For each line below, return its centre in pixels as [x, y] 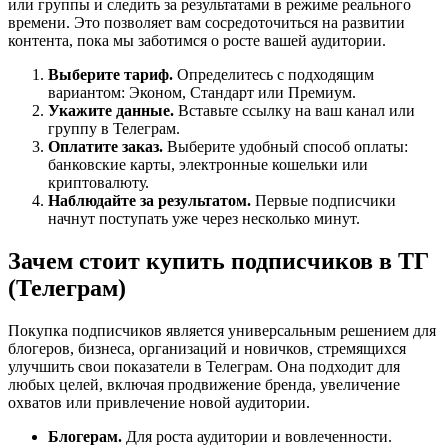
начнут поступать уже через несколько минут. [204, 218]
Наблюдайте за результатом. [149, 200]
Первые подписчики [323, 200]
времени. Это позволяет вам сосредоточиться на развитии [206, 22]
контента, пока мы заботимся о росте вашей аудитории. [197, 40]
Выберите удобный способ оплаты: [285, 146]
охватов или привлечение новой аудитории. [159, 402]
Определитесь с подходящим [273, 74]
